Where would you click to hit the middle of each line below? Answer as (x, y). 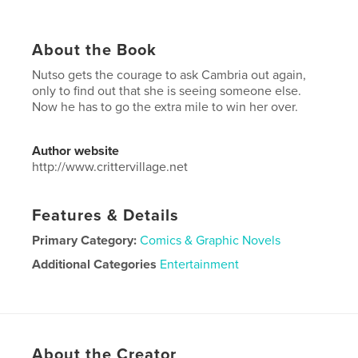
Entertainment (200, 264)
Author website (76, 151)
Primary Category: (85, 240)
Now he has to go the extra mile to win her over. (165, 107)
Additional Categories (95, 264)
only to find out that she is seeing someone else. (167, 91)
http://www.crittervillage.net (110, 167)
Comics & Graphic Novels (211, 240)
